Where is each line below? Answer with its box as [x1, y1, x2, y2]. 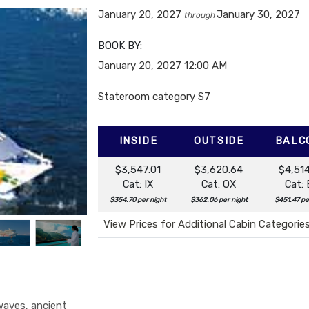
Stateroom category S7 [98, 90, 211, 103]
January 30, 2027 [217, 8, 301, 21]
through [181, 10, 217, 20]
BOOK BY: [98, 39, 143, 52]
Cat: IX [123, 177, 154, 190]
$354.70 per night [110, 195, 167, 204]
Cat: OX [201, 177, 237, 190]
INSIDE [119, 134, 158, 147]
